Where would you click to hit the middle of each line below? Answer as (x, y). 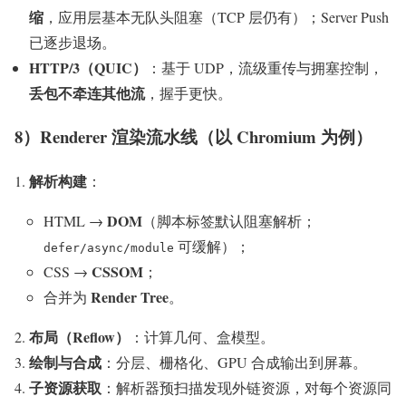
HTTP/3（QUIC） (88, 67)
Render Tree (130, 297)
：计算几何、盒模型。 (202, 337)
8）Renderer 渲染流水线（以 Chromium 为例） (193, 137)
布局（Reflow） (79, 337)
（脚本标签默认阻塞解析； (229, 221)
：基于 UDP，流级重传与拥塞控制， (265, 67)
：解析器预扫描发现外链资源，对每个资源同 (246, 388)
